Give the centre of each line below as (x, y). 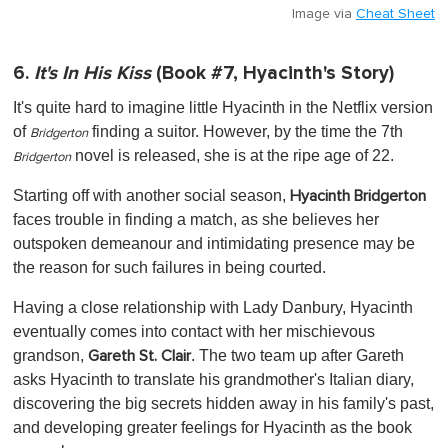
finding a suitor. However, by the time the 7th (245, 132)
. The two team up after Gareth (297, 356)
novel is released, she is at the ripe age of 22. (232, 156)
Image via (324, 14)
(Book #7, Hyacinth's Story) (272, 74)
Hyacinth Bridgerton (358, 196)
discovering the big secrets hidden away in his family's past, (223, 404)
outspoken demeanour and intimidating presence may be (214, 244)
